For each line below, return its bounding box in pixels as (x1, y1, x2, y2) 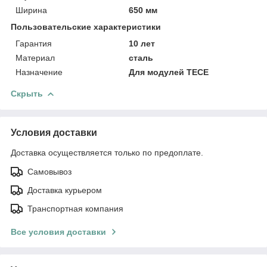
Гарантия (15, 38, 52, 48)
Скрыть (11, 88, 43, 98)
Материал (15, 52, 55, 63)
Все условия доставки (11, 226, 106, 237)
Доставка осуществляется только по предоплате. (11, 147, 203, 157)
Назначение (15, 67, 63, 77)
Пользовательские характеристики (11, 21, 161, 32)
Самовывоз (27, 166, 72, 176)
